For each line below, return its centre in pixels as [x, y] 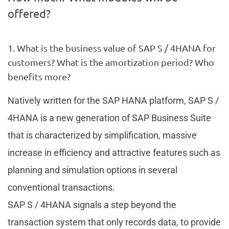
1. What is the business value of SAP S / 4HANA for [112, 48]
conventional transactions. [61, 187]
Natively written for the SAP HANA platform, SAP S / [113, 100]
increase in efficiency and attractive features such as [114, 152]
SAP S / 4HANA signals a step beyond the [92, 204]
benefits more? [39, 76]
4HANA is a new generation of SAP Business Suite [109, 118]
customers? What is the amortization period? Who [111, 62]
